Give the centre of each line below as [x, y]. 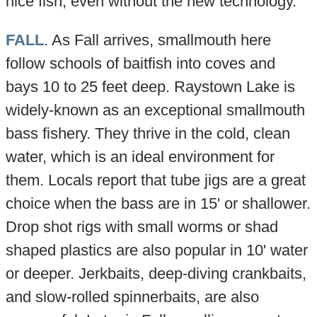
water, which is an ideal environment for [140, 157]
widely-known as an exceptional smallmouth [155, 110]
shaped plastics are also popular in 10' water [156, 250]
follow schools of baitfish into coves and [140, 64]
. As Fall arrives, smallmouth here [157, 40]
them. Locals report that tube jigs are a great [155, 180]
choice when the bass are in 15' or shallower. [158, 204]
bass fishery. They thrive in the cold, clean [148, 134]
